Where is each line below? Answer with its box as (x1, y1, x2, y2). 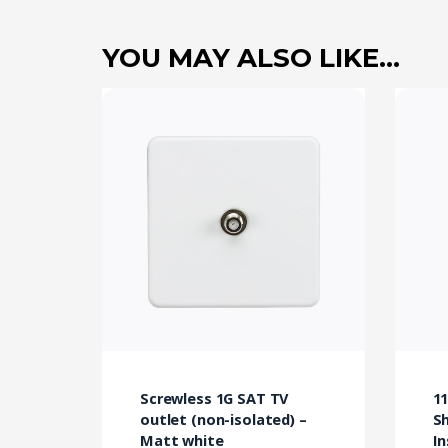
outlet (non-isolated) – (140, 409, 307, 429)
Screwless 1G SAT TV (140, 388, 289, 408)
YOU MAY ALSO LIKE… (102, 42, 400, 75)
